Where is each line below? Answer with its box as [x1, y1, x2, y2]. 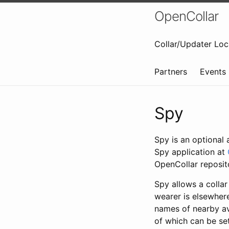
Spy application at [154, 147, 227, 157]
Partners [154, 66, 187, 77]
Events [200, 66, 226, 77]
